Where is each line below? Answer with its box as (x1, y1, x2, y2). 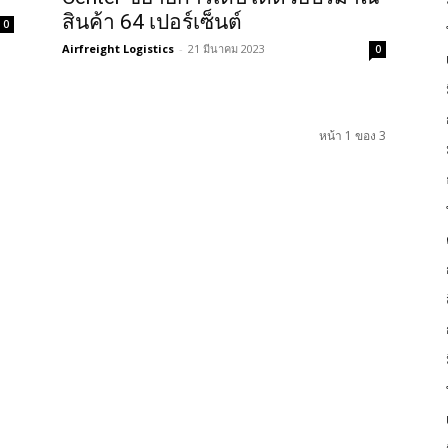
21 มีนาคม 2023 (188, 41, 265, 56)
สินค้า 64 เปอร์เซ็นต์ (62, 10, 242, 34)
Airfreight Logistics (62, 41, 174, 56)
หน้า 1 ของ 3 (319, 127, 386, 144)
